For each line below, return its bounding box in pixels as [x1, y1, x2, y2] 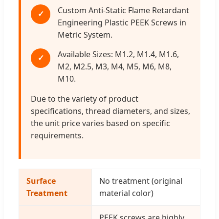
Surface [26, 175, 56, 186]
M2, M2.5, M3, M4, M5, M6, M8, [58, 61, 172, 72]
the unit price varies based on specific [31, 117, 170, 129]
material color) [99, 187, 153, 198]
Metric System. [58, 29, 112, 40]
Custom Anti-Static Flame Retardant [58, 4, 189, 16]
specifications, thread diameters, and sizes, [31, 105, 190, 116]
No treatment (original [99, 175, 182, 186]
